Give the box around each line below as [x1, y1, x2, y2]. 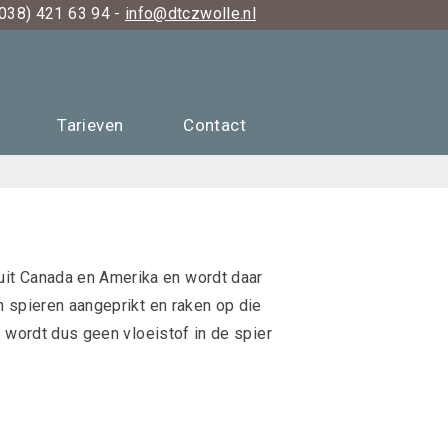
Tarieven [57, 115, 124, 135]
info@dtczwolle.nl [125, 4, 256, 23]
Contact [183, 115, 246, 135]
